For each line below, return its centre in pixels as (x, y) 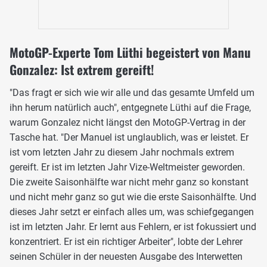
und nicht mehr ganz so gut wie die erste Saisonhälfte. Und (133, 197)
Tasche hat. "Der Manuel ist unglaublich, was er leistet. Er (129, 137)
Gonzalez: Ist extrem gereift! (82, 69)
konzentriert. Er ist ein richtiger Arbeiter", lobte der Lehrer (126, 241)
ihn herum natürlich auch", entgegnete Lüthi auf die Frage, (130, 107)
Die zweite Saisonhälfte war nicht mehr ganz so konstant (129, 182)
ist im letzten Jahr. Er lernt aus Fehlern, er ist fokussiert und (133, 226)
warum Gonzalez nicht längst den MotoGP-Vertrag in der (128, 122)
